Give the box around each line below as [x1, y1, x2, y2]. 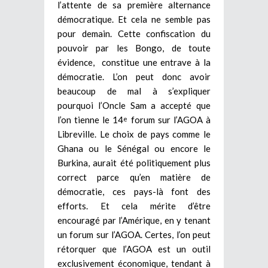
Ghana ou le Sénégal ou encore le [57, 142, 211, 154]
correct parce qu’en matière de [57, 171, 211, 182]
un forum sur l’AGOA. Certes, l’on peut [57, 229, 211, 240]
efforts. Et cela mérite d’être [57, 200, 211, 211]
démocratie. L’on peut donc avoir [57, 71, 211, 82]
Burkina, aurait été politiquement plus [57, 157, 211, 168]
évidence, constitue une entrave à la [57, 56, 211, 68]
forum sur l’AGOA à [127, 114, 211, 125]
